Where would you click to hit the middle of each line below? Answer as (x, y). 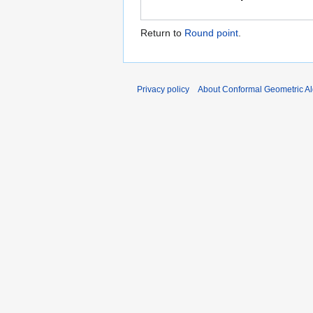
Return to (162, 33)
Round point (211, 33)
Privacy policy (163, 90)
